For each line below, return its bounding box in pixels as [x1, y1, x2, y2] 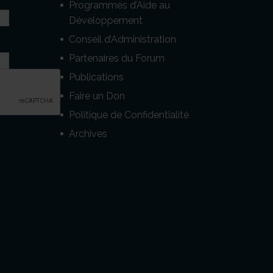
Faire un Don [69, 90, 125, 102]
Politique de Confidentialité [69, 108, 189, 121]
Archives [69, 127, 107, 140]
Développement [69, 14, 143, 26]
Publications [69, 71, 124, 83]
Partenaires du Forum [69, 52, 165, 64]
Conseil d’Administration [69, 33, 176, 45]
